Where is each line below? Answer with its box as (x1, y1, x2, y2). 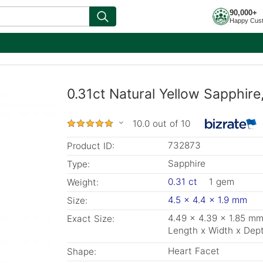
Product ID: (67, 140, 114, 151)
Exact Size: (67, 213, 114, 224)
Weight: (67, 177, 99, 188)
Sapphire (168, 158, 205, 169)
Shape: (67, 246, 96, 257)
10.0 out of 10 (133, 118, 190, 129)
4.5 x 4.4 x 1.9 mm (168, 194, 247, 205)
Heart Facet (168, 245, 220, 257)
